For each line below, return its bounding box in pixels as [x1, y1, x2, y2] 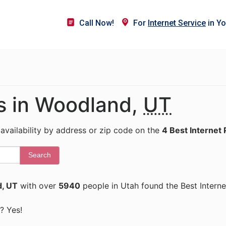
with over [18, 181, 59, 191]
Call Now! [79, 18, 114, 28]
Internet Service [148, 18, 206, 28]
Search [28, 151, 51, 159]
